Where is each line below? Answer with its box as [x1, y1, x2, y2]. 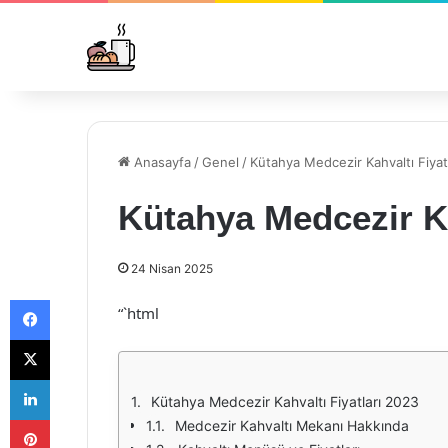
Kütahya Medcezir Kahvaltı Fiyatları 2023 [151, 393, 419, 410]
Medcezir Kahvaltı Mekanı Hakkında [175, 417, 409, 434]
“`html [118, 303, 159, 323]
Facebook [49, 291, 110, 307]
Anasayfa [130, 154, 191, 170]
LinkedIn [49, 371, 101, 387]
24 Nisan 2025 [131, 261, 213, 276]
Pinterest [49, 411, 106, 427]
